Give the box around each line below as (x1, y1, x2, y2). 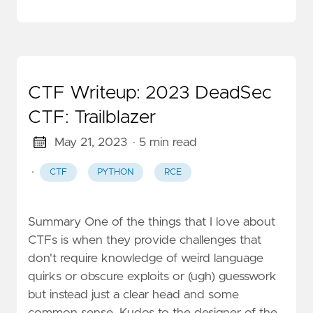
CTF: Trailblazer (28, 108, 156, 126)
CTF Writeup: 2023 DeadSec (28, 83, 272, 102)
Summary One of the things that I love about (28, 215, 275, 228)
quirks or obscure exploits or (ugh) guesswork (28, 270, 277, 283)
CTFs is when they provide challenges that (28, 233, 261, 247)
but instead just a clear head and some (28, 288, 239, 301)
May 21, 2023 (54, 136, 127, 149)
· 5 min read (132, 136, 197, 149)
